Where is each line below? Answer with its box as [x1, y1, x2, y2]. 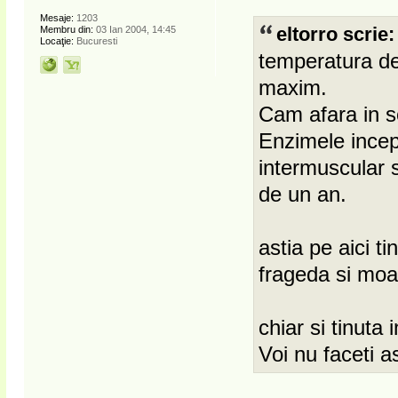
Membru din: [40, 23, 93, 35]
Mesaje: [40, 12, 74, 23]
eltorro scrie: [276, 23, 395, 45]
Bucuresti [74, 35, 117, 46]
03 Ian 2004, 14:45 [93, 23, 176, 35]
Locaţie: [40, 35, 74, 46]
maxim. [259, 75, 328, 99]
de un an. [259, 181, 347, 206]
